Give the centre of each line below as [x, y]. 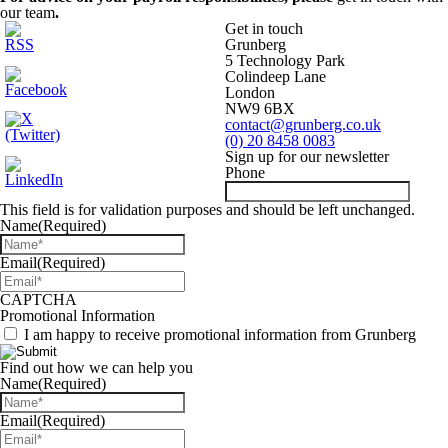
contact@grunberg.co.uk [303, 124]
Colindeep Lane [275, 76]
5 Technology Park [285, 60]
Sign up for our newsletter [307, 156]
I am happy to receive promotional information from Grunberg [220, 334]
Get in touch [264, 28]
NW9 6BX [260, 108]
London [250, 92]
